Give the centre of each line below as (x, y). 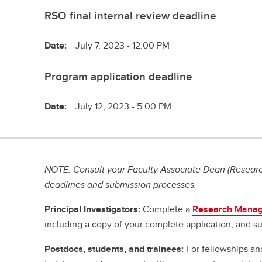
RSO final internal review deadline (131, 15)
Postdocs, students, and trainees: (114, 249)
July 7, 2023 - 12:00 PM (123, 45)
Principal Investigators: (93, 209)
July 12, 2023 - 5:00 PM (124, 106)
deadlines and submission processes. (121, 185)
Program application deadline (119, 76)
